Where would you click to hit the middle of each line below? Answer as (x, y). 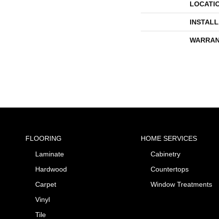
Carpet (46, 184)
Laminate (50, 154)
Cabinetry (165, 154)
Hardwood (51, 169)
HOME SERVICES (169, 138)
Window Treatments (181, 184)
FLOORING (44, 138)
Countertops (169, 169)
